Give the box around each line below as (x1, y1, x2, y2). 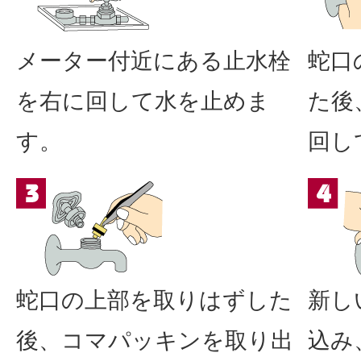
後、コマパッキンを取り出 (16, 327, 293, 353)
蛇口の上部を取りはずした (16, 287, 293, 313)
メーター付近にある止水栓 (16, 48, 291, 73)
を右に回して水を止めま (16, 88, 270, 114)
